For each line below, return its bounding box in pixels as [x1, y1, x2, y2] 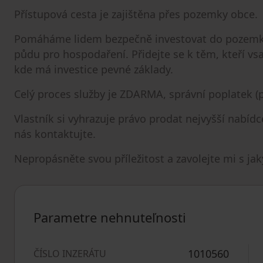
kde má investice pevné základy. [14, 62, 173, 76]
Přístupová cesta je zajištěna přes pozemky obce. [14, 7, 258, 21]
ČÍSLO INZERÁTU [33, 247, 106, 260]
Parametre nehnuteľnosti [33, 208, 186, 226]
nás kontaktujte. [14, 127, 96, 141]
